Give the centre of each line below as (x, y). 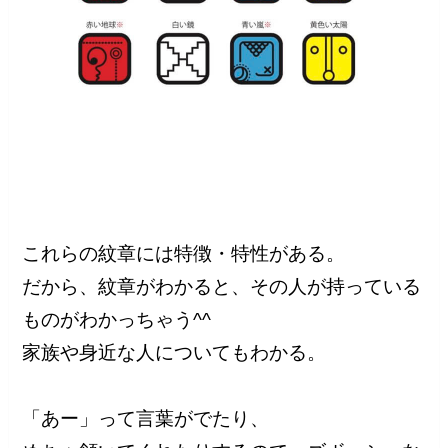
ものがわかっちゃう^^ (117, 319)
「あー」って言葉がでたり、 (146, 418)
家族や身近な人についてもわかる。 (174, 352)
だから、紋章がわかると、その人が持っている (222, 286)
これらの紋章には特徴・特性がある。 (184, 253)
